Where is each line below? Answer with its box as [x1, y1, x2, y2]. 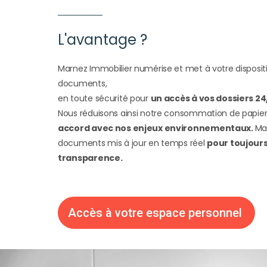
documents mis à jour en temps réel [58, 137, 207, 150]
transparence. [58, 152, 123, 164]
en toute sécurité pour [58, 92, 151, 105]
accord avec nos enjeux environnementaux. [58, 122, 255, 135]
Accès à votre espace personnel [68, 206, 243, 221]
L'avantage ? [58, 30, 148, 50]
